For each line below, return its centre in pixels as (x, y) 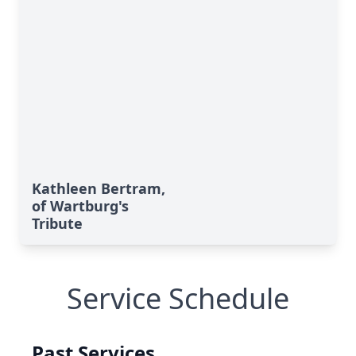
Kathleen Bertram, (99, 188)
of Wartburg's (80, 206)
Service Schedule (178, 298)
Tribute (57, 223)
